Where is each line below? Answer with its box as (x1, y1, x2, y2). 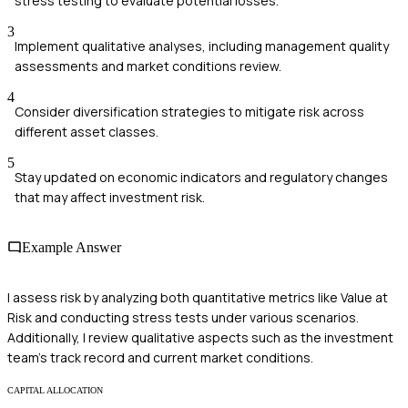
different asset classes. (15, 122, 158, 140)
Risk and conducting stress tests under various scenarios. (7, 309, 359, 327)
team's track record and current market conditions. (7, 349, 313, 367)
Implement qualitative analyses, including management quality (15, 36, 389, 55)
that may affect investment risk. (15, 188, 205, 206)
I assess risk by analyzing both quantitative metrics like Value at (7, 289, 388, 307)
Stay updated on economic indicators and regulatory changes (15, 168, 388, 186)
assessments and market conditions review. (15, 56, 281, 75)
